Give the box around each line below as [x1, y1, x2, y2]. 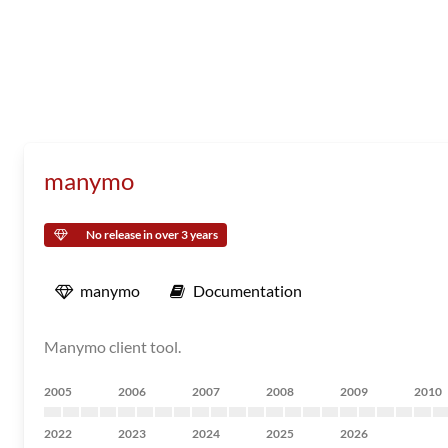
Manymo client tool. [44, 337, 181, 356]
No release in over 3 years [86, 227, 218, 242]
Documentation [193, 281, 302, 300]
